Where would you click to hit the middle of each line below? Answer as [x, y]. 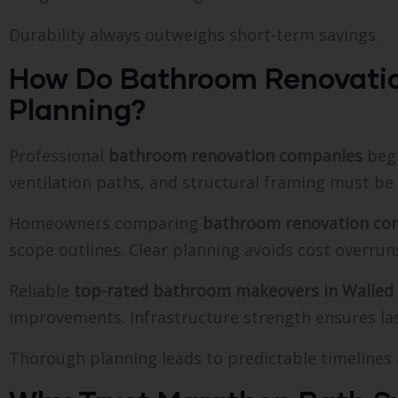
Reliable [41, 290]
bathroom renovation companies [235, 155]
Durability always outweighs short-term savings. [194, 34]
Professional [59, 155]
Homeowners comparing [106, 223]
